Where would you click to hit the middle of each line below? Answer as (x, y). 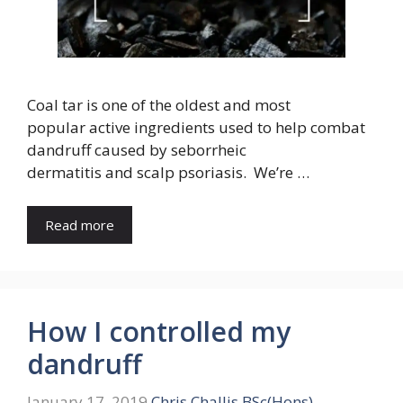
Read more (80, 225)
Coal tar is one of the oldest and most (159, 104)
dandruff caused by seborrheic (137, 149)
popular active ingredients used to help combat (196, 127)
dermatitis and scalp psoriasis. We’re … (168, 172)
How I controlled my (159, 332)
